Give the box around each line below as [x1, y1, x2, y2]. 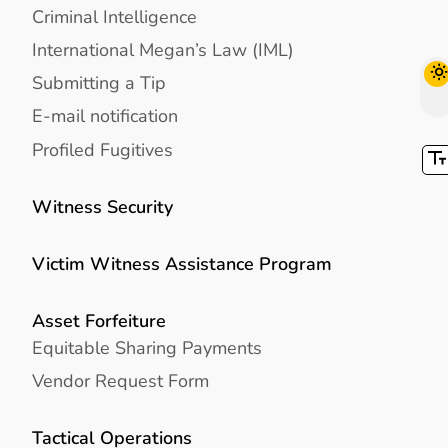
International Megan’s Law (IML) [32, 37, 294, 63]
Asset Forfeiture [32, 308, 166, 334]
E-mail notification [32, 103, 178, 129]
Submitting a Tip [32, 70, 166, 96]
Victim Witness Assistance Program [32, 250, 332, 276]
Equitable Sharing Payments [32, 334, 262, 360]
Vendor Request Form [32, 367, 209, 393]
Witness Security [32, 193, 173, 219]
